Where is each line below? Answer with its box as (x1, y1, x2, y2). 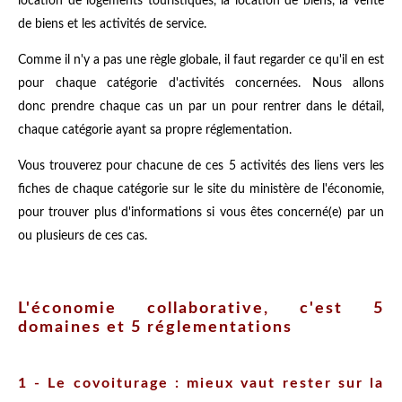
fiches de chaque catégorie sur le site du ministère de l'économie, (18, 183, 384, 197)
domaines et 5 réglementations (18, 319, 293, 336)
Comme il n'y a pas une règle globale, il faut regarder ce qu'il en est (18, 54, 384, 67)
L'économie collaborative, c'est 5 (18, 300, 384, 317)
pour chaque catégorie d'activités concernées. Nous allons (18, 77, 384, 91)
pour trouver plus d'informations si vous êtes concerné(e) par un (18, 206, 384, 220)
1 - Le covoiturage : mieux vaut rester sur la (18, 375, 384, 390)
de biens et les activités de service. (18, 18, 206, 31)
